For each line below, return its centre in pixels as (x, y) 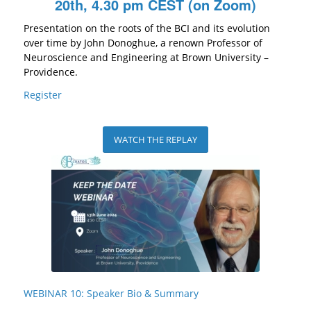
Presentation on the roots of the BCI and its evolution (146, 28)
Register (44, 94)
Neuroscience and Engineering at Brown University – (146, 57)
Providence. (50, 72)
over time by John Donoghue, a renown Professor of (143, 43)
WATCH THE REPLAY (155, 139)
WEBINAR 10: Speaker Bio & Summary (111, 293)
